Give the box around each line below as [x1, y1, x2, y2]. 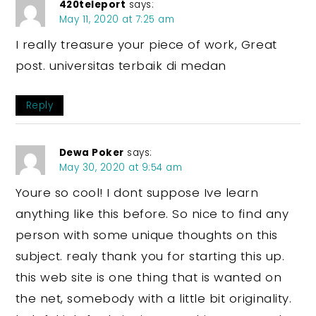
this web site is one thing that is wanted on [15, 268, 282, 286]
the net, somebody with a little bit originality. [15, 289, 292, 307]
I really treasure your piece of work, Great [15, 35, 277, 53]
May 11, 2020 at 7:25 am [59, 12, 175, 26]
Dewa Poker [59, 145, 124, 159]
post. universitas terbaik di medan [15, 56, 226, 74]
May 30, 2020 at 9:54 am [59, 160, 183, 174]
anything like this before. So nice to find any [15, 205, 289, 222]
